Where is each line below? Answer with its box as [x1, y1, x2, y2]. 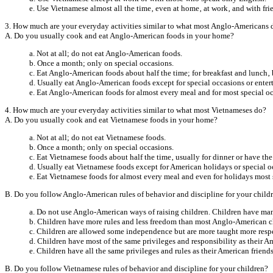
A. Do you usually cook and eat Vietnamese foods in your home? [5, 115, 218, 124]
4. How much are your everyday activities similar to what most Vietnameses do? [5, 105, 266, 115]
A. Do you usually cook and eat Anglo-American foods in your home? [5, 30, 234, 40]
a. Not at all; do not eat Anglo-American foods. [29, 48, 182, 58]
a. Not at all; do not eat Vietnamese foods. [29, 132, 166, 142]
